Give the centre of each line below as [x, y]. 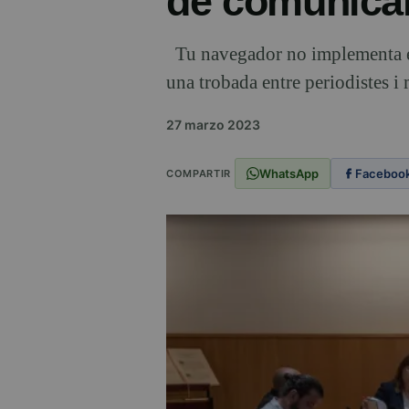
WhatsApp [288, 173]
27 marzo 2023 [213, 125]
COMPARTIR [199, 173]
